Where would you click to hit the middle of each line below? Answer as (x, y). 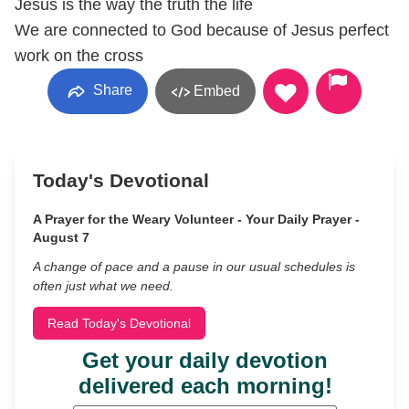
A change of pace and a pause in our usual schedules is (194, 267)
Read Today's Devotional (119, 323)
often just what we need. (103, 286)
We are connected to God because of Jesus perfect (202, 30)
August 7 (61, 237)
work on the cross (79, 56)
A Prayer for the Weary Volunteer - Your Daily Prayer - (196, 219)
